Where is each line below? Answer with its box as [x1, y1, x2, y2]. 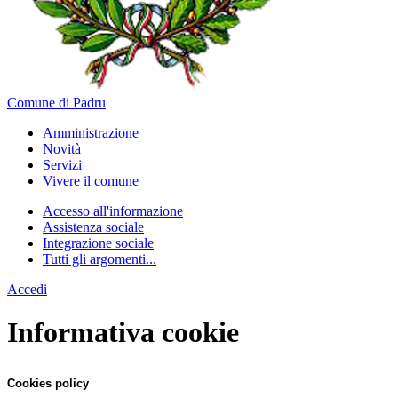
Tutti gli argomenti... [43, 251, 156, 267]
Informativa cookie [7, 316, 239, 349]
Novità [43, 141, 81, 156]
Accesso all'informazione [43, 203, 183, 219]
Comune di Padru [7, 95, 106, 110]
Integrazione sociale [43, 235, 154, 251]
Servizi [43, 157, 82, 172]
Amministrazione [43, 125, 139, 140]
